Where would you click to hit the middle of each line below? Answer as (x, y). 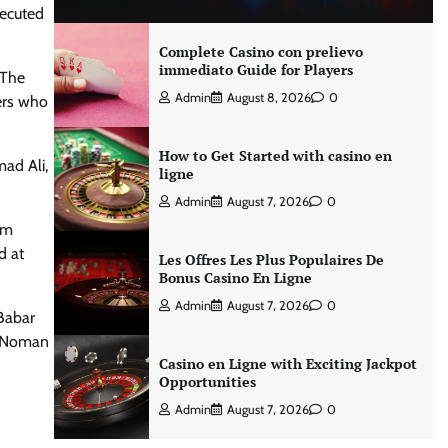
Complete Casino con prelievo (260, 51)
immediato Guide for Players (255, 69)
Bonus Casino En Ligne (235, 277)
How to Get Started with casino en (275, 155)
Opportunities (207, 381)
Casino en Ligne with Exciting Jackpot (287, 363)
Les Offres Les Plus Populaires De (271, 259)
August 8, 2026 (268, 97)
